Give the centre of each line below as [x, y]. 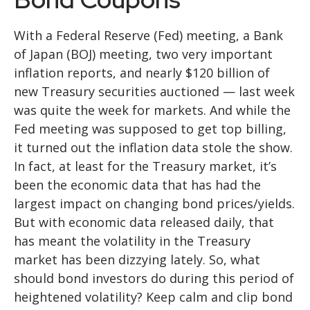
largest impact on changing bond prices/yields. [154, 203]
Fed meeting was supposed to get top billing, [150, 129]
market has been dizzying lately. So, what [137, 259]
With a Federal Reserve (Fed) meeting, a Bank [148, 35]
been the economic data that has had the [137, 185]
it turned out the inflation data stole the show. [153, 147]
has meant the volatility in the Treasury [132, 241]
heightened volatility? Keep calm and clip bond [153, 297]
